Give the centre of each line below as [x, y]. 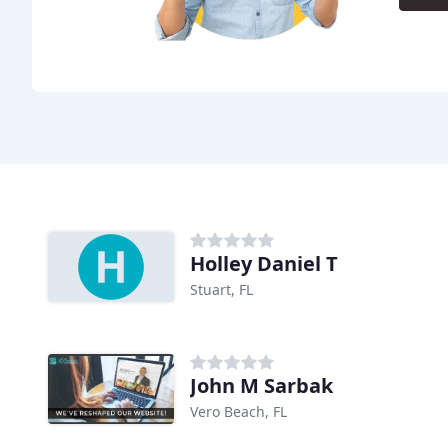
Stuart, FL [221, 290]
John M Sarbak [261, 386]
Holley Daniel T [264, 264]
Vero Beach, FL [238, 412]
